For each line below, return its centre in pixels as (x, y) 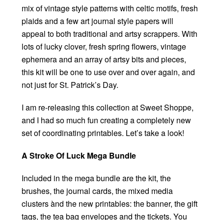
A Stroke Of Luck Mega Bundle (79, 156)
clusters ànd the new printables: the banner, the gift (110, 204)
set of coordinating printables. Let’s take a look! (103, 133)
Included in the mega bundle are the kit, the (96, 178)
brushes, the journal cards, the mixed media (97, 191)
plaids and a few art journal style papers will (97, 21)
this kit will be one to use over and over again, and (108, 72)
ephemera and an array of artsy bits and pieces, (104, 59)
